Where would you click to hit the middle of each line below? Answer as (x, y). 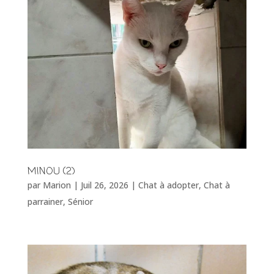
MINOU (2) (51, 172)
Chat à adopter (168, 185)
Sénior (80, 202)
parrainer (45, 202)
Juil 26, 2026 (104, 185)
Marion (57, 185)
